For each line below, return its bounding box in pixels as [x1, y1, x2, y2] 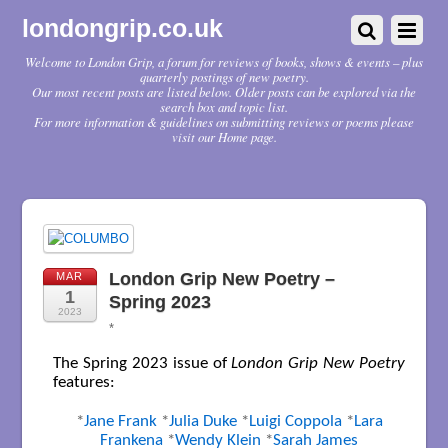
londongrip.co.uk [22, 15, 224, 42]
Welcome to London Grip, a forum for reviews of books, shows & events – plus [25, 53, 423, 70]
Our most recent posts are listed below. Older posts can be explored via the [32, 83, 416, 100]
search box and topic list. [160, 98, 288, 115]
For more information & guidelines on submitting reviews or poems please [34, 113, 414, 130]
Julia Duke [168, 413, 241, 431]
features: [52, 373, 115, 391]
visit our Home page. [171, 128, 277, 145]
